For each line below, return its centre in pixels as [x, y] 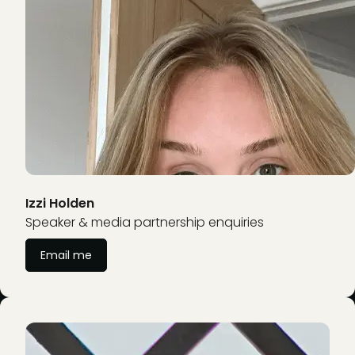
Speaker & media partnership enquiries [145, 223]
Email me [66, 256]
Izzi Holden [60, 204]
